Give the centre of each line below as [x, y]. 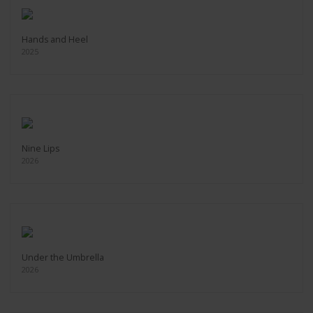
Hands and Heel [55, 39]
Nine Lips [41, 148]
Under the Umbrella [63, 257]
